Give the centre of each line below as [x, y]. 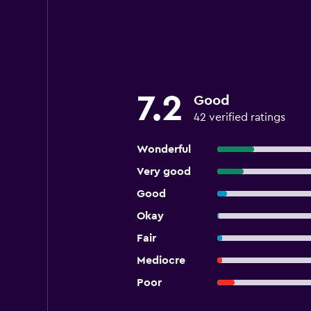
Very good [163, 171]
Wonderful [163, 149]
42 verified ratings [239, 117]
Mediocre [161, 260]
